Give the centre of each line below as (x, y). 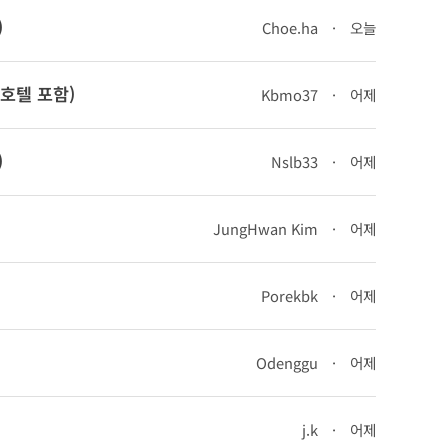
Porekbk (289, 295)
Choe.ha (290, 27)
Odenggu (287, 362)
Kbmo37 (289, 94)
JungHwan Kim (265, 228)
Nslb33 (294, 161)
